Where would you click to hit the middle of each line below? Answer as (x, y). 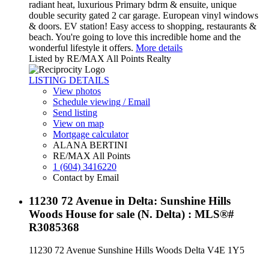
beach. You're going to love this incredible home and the (135, 37)
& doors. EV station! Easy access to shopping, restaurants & (143, 26)
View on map (78, 123)
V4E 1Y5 (226, 250)
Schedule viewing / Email (101, 101)
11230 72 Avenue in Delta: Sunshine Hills (130, 201)
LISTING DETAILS (69, 80)
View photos (77, 91)
